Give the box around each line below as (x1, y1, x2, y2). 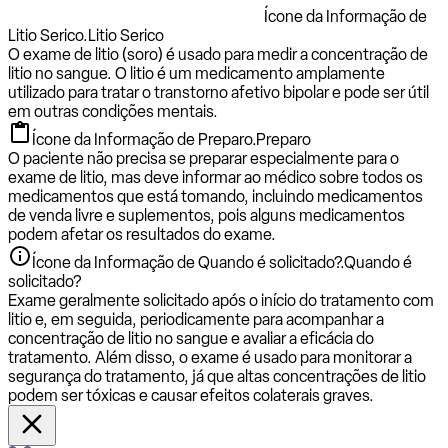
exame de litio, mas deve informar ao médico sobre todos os (8, 167, 423, 187)
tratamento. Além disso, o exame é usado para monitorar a (8, 347, 412, 367)
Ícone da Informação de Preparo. (32, 129, 256, 149)
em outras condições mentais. (8, 101, 218, 121)
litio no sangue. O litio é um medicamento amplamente (8, 63, 385, 83)
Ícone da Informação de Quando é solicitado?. (32, 252, 344, 272)
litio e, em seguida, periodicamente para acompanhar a (8, 309, 384, 329)
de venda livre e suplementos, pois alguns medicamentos (8, 205, 405, 225)
